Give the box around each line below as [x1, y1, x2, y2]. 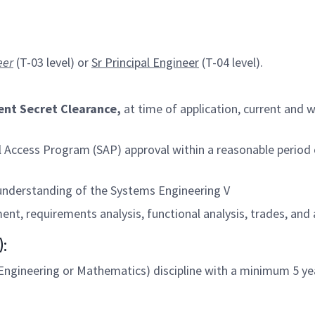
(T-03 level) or [16, 54, 91, 70]
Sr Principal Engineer [91, 54, 199, 70]
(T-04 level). [199, 54, 263, 70]
